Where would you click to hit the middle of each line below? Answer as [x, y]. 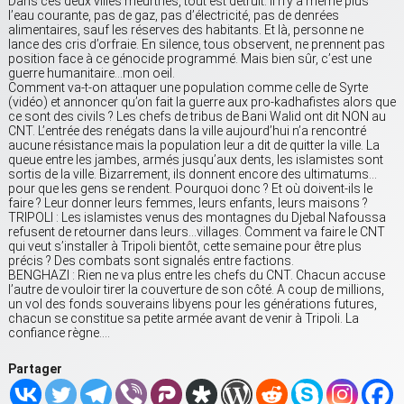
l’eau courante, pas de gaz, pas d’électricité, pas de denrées [174, 16]
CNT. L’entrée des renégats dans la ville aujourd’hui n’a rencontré [187, 131]
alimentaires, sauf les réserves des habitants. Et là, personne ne [186, 30]
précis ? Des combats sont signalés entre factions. [151, 261]
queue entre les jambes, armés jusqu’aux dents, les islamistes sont [196, 160]
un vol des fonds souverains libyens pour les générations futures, [193, 304]
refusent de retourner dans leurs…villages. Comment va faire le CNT [197, 232]
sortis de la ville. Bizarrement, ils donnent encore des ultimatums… [193, 174]
